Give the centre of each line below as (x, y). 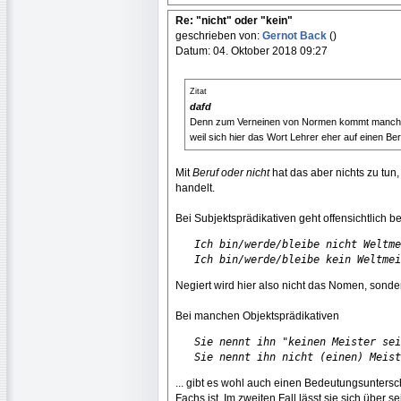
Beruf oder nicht (231, 173)
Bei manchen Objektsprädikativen (257, 316)
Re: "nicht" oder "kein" (234, 21)
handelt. (195, 188)
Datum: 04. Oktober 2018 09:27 (252, 51)
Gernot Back (296, 36)
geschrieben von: (219, 36)
